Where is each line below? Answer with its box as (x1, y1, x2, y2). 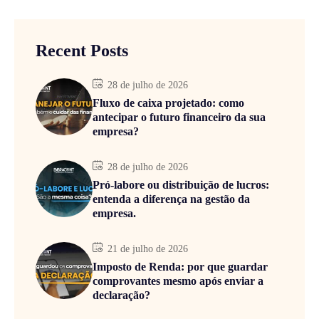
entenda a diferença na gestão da (93, 192, 250, 205)
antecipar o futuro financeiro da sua (93, 110, 266, 123)
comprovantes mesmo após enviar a (93, 274, 263, 287)
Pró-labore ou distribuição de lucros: (93, 178, 269, 191)
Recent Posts (36, 41, 128, 60)
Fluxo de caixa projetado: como (93, 96, 244, 109)
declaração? (93, 288, 150, 301)
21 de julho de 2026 (108, 243, 188, 254)
